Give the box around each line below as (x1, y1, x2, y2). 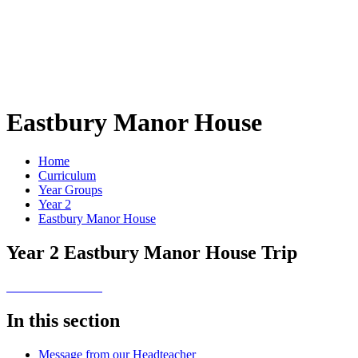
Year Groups (38, 182, 102, 197)
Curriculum (38, 168, 96, 182)
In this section (6, 309, 120, 331)
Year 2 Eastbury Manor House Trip (6, 241, 297, 263)
